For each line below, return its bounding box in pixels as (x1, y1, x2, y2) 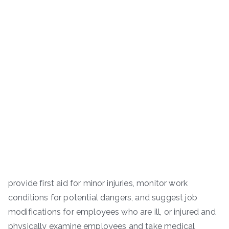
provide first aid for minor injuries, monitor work (8, 178, 188, 188)
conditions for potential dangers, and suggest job (8, 192, 197, 202)
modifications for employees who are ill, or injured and (8, 207, 216, 217)
